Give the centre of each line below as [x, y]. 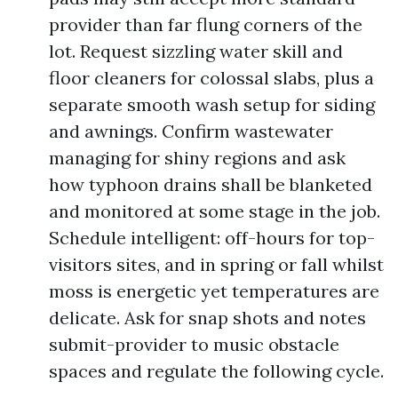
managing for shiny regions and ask [197, 158]
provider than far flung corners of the [206, 24]
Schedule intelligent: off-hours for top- [212, 238]
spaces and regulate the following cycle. [216, 371]
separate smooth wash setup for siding [212, 104]
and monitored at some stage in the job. [215, 211]
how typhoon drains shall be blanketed [211, 184]
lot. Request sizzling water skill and [196, 51]
